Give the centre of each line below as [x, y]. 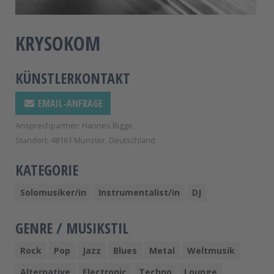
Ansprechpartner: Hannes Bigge [74, 125]
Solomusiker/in [53, 192]
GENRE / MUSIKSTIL [72, 228]
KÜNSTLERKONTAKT [73, 78]
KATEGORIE [47, 169]
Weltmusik [211, 250]
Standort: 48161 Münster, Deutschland [85, 140]
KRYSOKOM [58, 43]
